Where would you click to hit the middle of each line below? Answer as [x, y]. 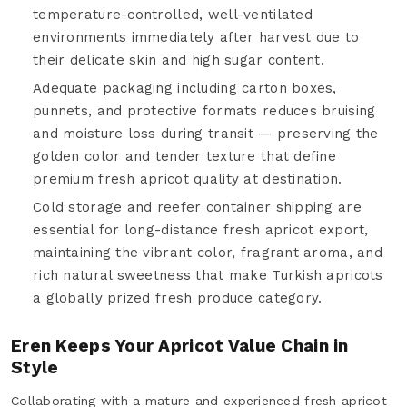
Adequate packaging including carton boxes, [185, 88]
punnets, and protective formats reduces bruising [204, 110]
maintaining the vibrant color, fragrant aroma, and [208, 252]
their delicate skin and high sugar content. [179, 60]
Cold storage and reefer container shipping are [197, 207]
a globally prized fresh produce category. [178, 298]
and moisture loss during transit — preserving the [206, 133]
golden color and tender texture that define [185, 156]
